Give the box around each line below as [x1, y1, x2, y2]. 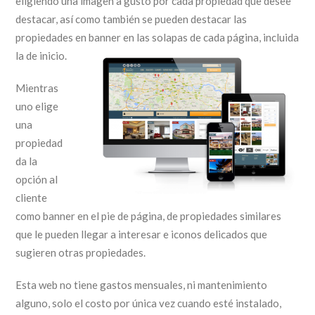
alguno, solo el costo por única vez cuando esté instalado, [15, 296, 282, 309]
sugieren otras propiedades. [15, 245, 146, 259]
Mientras [15, 81, 59, 94]
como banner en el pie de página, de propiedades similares [15, 209, 282, 222]
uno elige [15, 99, 59, 112]
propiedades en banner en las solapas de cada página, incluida [15, 30, 300, 44]
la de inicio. [15, 49, 67, 62]
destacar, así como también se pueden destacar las [15, 12, 247, 25]
